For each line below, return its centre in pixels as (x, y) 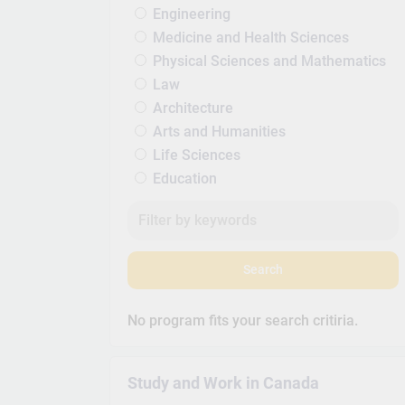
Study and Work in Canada (224, 384)
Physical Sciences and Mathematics (270, 61)
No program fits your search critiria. (243, 320)
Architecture (193, 108)
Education (185, 178)
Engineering (192, 14)
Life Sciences (197, 155)
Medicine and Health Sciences (251, 37)
